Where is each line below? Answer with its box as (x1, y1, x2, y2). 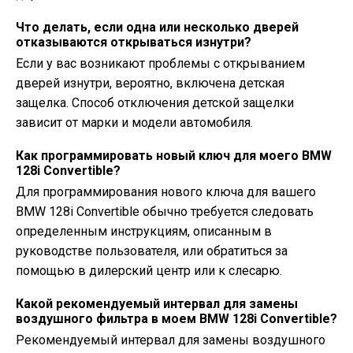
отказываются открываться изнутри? (16, 35, 251, 50)
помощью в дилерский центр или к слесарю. (16, 263, 282, 278)
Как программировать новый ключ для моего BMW (16, 148, 332, 163)
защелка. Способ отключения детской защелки (16, 95, 294, 110)
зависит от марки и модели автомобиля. (16, 115, 253, 130)
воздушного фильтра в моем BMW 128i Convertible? (16, 311, 337, 326)
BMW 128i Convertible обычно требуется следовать (16, 204, 314, 219)
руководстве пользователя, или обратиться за (16, 243, 288, 258)
